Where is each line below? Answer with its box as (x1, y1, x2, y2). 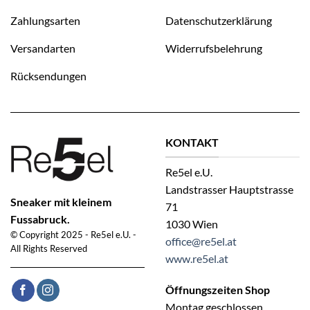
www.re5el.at (165, 251, 228, 265)
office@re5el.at (165, 234, 237, 248)
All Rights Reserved (10, 243, 87, 255)
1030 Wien (165, 217, 218, 230)
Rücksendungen (10, 69, 86, 82)
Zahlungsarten (10, 13, 80, 27)
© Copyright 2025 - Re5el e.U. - (10, 229, 136, 241)
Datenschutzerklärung (165, 13, 272, 27)
